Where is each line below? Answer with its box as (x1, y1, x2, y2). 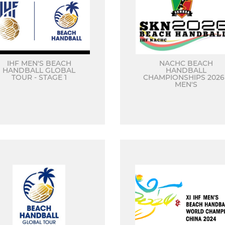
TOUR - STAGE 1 (11, 73, 67, 82)
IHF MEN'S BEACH (7, 59, 71, 68)
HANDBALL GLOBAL (3, 66, 76, 75)
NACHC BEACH (159, 59, 213, 68)
